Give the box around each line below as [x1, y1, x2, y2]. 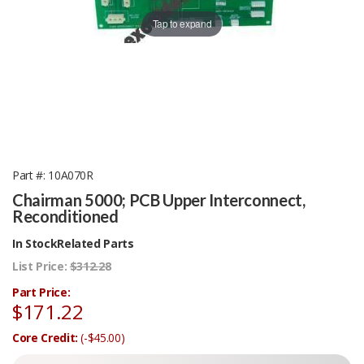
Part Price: [12, 284, 71, 300]
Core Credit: [12, 329, 81, 345]
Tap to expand [152, 16, 212, 31]
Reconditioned [12, 206, 119, 226]
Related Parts [57, 235, 134, 251]
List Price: [12, 258, 70, 274]
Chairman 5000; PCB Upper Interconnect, [12, 189, 305, 210]
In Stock [12, 235, 58, 251]
